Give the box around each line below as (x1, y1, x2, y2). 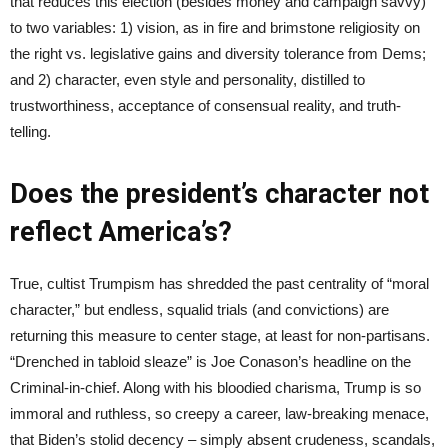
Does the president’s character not (10, 177, 429, 210)
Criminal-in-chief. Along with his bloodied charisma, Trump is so (10, 378, 421, 396)
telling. (10, 122, 55, 140)
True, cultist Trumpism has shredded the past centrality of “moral (10, 274, 429, 292)
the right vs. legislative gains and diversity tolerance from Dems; (10, 44, 426, 62)
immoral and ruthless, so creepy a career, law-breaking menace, (10, 404, 429, 422)
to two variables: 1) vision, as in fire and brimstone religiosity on (10, 18, 420, 36)
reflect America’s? (10, 215, 232, 248)
